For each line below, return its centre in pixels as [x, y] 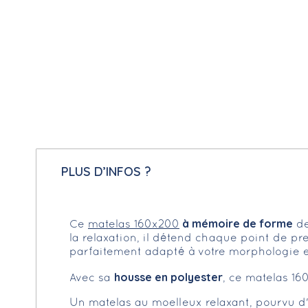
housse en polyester [168, 277]
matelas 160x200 [134, 225]
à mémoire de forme [236, 224]
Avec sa [92, 279]
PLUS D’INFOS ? [106, 172]
